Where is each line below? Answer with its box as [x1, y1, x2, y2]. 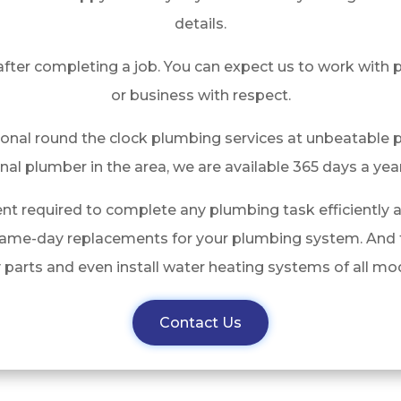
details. [175, 15, 226, 33]
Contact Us [159, 314, 242, 332]
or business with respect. [110, 87, 291, 105]
